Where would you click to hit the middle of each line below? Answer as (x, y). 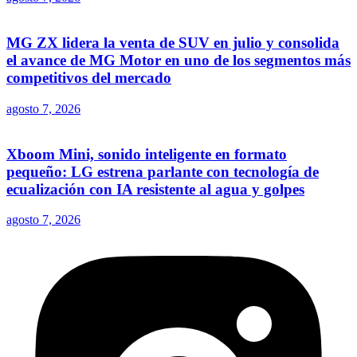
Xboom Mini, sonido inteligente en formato (147, 154)
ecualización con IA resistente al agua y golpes (155, 189)
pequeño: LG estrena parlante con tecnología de (163, 171)
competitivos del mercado (89, 78)
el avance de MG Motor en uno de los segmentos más (178, 61)
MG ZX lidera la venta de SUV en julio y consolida (173, 43)
